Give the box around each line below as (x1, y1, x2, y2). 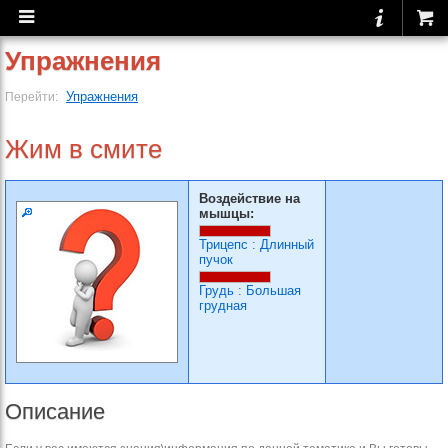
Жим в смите (5, 134, 162, 164)
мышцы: (199, 206, 254, 221)
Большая (246, 283, 301, 298)
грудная (199, 298, 247, 313)
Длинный (260, 237, 314, 252)
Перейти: (5, 90, 61, 103)
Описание (5, 399, 105, 424)
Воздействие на (199, 191, 300, 206)
